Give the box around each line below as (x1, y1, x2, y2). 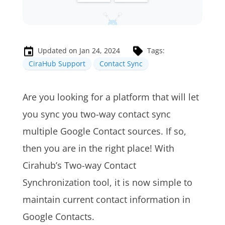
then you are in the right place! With (22, 142, 174, 155)
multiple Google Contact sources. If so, (22, 125, 186, 138)
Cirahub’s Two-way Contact (22, 159, 136, 172)
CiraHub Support (28, 59, 85, 69)
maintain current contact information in (22, 193, 190, 206)
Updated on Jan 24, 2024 (37, 45, 120, 55)
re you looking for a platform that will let (28, 91, 199, 103)
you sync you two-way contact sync (22, 108, 171, 121)
